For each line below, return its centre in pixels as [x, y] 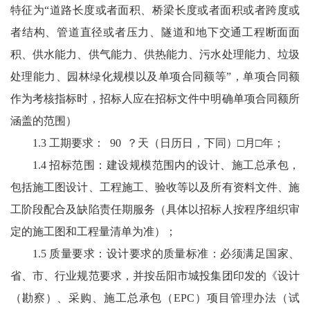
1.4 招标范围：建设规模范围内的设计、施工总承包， [166, 165]
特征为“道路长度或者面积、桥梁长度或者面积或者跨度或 [155, 10]
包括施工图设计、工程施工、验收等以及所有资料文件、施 [155, 188]
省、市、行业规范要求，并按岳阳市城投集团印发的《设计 [155, 276]
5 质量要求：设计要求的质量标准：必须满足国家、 [170, 254]
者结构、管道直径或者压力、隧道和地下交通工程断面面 [155, 33]
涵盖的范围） [44, 121]
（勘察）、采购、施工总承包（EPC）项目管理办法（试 [155, 298]
